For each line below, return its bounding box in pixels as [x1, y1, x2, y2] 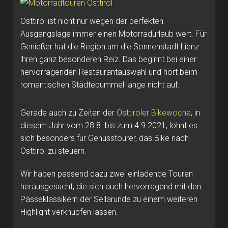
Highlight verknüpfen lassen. [20, 207, 118, 217]
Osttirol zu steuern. [20, 146, 87, 156]
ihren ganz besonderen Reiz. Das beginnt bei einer [20, 54, 196, 64]
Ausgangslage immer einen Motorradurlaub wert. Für [20, 28, 207, 39]
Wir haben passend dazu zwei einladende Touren [20, 168, 193, 179]
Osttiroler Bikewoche [117, 107, 191, 118]
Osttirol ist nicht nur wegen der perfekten [20, 16, 163, 26]
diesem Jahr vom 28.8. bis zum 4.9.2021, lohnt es [20, 120, 197, 130]
